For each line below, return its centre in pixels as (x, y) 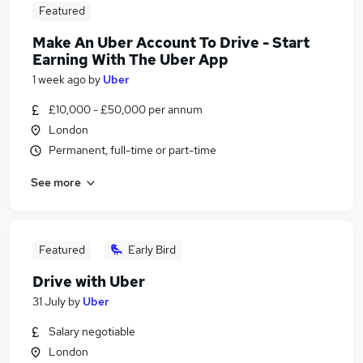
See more (56, 182)
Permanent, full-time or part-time (132, 150)
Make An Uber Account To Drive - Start (171, 43)
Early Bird (152, 250)
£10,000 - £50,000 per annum (126, 109)
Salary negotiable (92, 331)
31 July (49, 301)
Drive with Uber (89, 282)
